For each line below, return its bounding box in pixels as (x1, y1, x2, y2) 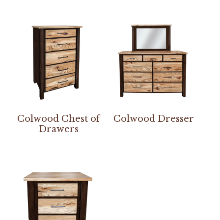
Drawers (38, 124, 79, 135)
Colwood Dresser (113, 113, 194, 125)
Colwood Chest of (17, 113, 100, 125)
